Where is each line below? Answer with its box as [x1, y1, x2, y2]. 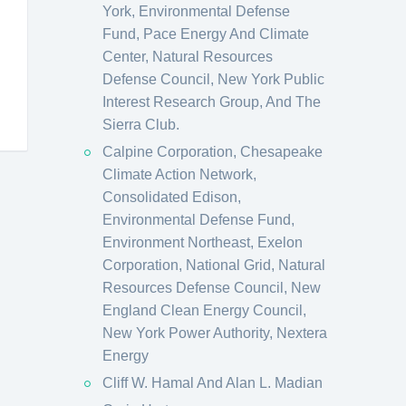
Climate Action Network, [102, 167, 256, 182]
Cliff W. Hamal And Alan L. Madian [102, 375, 323, 391]
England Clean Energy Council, [102, 303, 306, 318]
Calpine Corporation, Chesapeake [102, 144, 323, 159]
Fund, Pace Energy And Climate [102, 26, 309, 42]
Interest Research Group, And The [102, 94, 321, 110]
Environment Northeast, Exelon [102, 235, 303, 250]
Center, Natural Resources [102, 49, 273, 64]
